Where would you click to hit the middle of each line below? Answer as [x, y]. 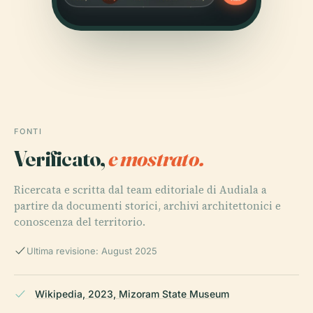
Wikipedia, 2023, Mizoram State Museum [132, 293]
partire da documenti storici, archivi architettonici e [147, 205]
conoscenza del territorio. [80, 221]
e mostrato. [156, 158]
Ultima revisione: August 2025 [92, 250]
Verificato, [61, 158]
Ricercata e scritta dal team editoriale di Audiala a [140, 189]
